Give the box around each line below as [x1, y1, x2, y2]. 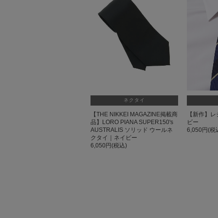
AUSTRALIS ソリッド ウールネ [91, 127, 173, 134]
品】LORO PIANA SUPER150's [91, 119, 173, 126]
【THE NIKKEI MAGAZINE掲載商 [91, 111, 178, 118]
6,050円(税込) [91, 142, 127, 149]
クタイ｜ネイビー [91, 134, 137, 142]
